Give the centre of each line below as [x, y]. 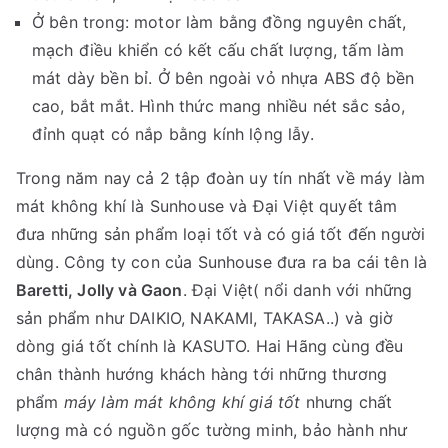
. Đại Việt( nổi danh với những [297, 289]
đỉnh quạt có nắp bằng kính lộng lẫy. [173, 133]
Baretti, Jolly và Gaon [99, 289]
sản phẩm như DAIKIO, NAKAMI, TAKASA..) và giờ [205, 317]
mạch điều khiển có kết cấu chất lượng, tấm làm [218, 49]
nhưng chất [346, 401]
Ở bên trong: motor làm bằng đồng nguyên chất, [219, 21]
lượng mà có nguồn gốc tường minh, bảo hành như [212, 429]
